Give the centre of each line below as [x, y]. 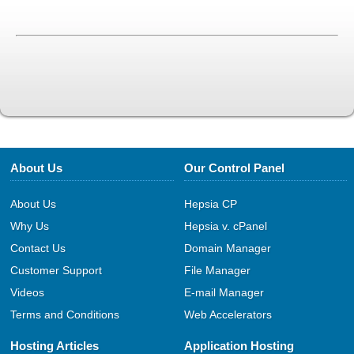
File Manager [217, 270]
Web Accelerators [228, 314]
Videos [28, 292]
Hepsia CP [210, 203]
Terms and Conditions [65, 314]
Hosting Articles [55, 345]
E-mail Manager [224, 292]
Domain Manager [227, 248]
